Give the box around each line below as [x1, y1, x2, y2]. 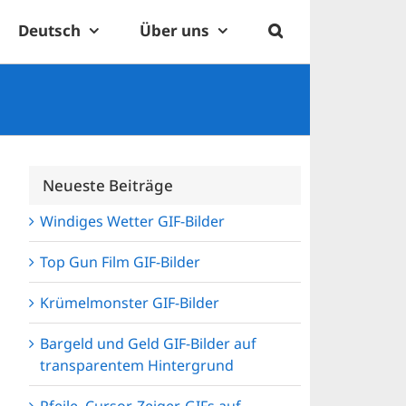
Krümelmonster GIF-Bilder [40, 293, 219, 314]
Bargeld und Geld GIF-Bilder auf [40, 333, 256, 354]
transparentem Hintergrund [40, 355, 234, 376]
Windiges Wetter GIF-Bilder [40, 211, 225, 232]
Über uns [140, 19, 209, 41]
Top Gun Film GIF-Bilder [40, 252, 200, 273]
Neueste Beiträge [43, 174, 173, 196]
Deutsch [18, 19, 81, 41]
